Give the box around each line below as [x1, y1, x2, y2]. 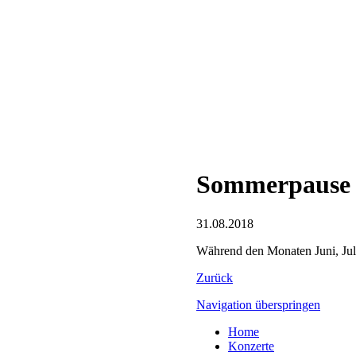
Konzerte [228, 339, 274, 353]
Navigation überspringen [196, 297, 320, 311]
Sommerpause [196, 170, 350, 199]
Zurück [196, 270, 233, 284]
